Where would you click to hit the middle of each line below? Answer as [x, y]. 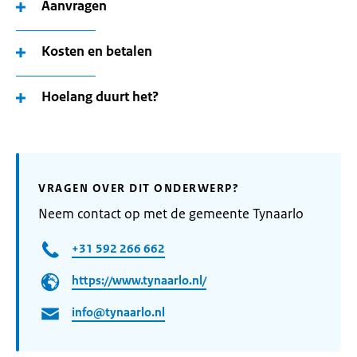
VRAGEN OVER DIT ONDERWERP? [139, 188]
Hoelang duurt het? [100, 96]
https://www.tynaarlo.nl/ [139, 280]
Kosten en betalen [97, 51]
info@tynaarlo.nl [118, 312]
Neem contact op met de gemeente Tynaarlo [171, 214]
